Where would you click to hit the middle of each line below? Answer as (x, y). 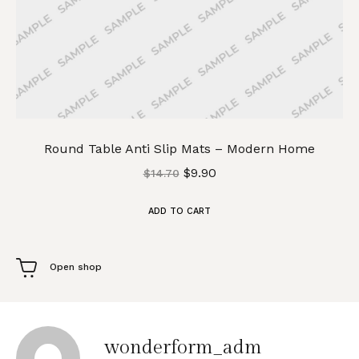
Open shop (75, 267)
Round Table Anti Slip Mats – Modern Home (179, 148)
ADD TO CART (179, 211)
